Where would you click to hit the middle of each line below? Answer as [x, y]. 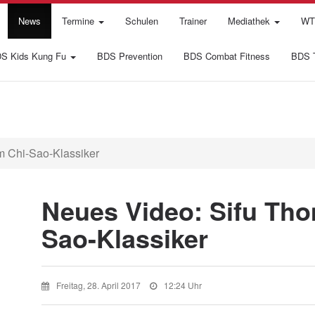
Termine [79, 21]
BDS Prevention [130, 56]
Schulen [142, 21]
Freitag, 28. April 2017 [99, 285]
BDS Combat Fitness [227, 56]
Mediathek [250, 21]
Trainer [193, 21]
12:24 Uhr [183, 285]
